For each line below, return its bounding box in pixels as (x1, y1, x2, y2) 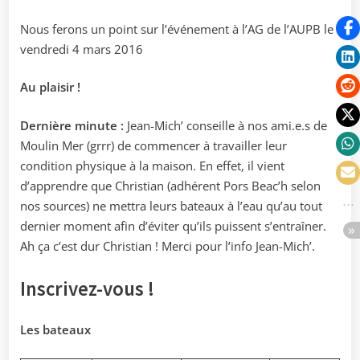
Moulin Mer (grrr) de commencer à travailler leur (20, 137, 287, 153)
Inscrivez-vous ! (20, 276, 154, 302)
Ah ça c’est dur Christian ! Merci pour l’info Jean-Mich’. (20, 237, 315, 254)
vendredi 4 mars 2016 (20, 40, 143, 57)
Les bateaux (20, 321, 91, 338)
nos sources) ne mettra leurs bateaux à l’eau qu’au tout (20, 197, 322, 214)
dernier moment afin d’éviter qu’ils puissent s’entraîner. (20, 217, 326, 234)
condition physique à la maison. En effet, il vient (20, 157, 284, 174)
